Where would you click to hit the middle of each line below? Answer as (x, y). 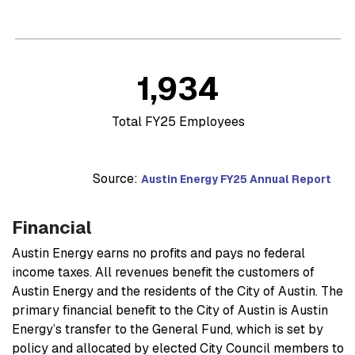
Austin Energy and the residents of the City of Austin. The (177, 291)
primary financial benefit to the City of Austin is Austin (170, 310)
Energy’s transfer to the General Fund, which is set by (168, 329)
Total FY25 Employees (178, 121)
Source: (117, 178)
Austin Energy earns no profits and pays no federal (158, 253)
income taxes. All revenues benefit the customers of (163, 272)
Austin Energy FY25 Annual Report (236, 179)
